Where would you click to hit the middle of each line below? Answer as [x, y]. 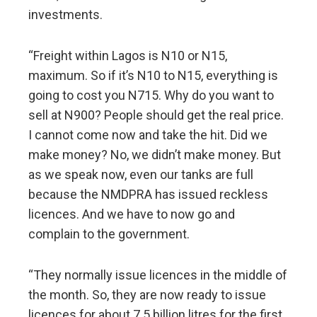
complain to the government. [109, 234]
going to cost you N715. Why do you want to [151, 96]
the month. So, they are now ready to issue [147, 295]
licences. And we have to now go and [132, 214]
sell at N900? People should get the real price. [156, 115]
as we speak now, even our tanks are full [141, 175]
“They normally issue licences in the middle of [158, 275]
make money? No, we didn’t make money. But [155, 155]
